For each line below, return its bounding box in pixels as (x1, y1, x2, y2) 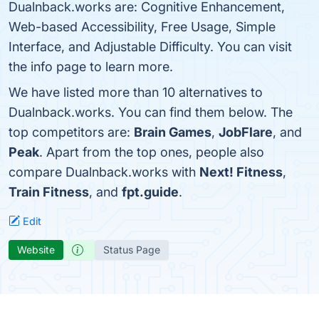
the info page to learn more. (9, 59, 173, 74)
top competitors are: (9, 125, 134, 140)
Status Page (103, 244, 160, 256)
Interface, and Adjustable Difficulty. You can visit (9, 39, 292, 54)
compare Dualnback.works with (9, 164, 199, 179)
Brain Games (134, 125, 211, 140)
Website (17, 244, 55, 256)
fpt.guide (122, 184, 179, 199)
